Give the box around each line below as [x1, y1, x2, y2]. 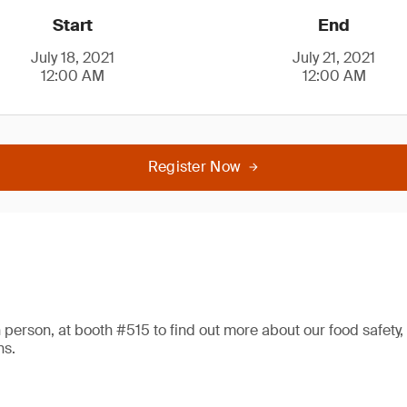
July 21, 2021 [293, 48, 376, 67]
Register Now [147, 157, 242, 176]
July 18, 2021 [31, 48, 115, 67]
